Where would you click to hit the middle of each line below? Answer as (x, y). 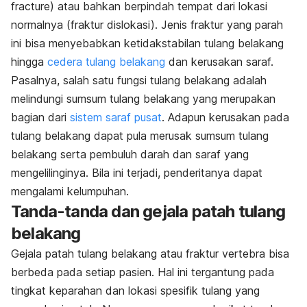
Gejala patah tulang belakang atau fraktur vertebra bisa (150, 254)
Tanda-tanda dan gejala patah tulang (148, 212)
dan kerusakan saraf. (219, 62)
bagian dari (40, 118)
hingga (29, 62)
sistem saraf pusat (116, 118)
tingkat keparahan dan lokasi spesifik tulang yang (135, 291)
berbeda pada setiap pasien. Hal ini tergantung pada (143, 272)
